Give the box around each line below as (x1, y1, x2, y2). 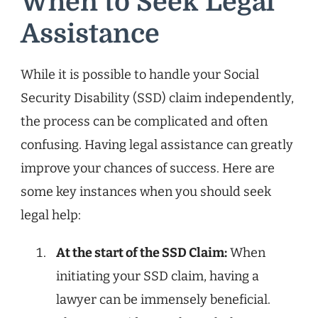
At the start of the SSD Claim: (56, 245, 227, 261)
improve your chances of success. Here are (21, 160, 275, 177)
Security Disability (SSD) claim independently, (21, 90, 294, 106)
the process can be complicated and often (21, 114, 268, 130)
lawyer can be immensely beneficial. (56, 292, 270, 308)
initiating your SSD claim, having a (56, 268, 259, 285)
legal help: (21, 207, 81, 224)
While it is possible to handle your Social (21, 67, 259, 83)
